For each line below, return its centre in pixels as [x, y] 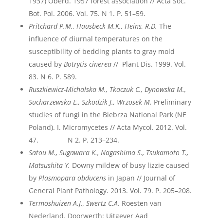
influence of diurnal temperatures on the [95, 39]
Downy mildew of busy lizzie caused [129, 165]
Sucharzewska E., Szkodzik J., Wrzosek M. [90, 102]
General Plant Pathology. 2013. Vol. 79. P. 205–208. [110, 191]
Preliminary [171, 102]
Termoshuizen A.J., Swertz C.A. [74, 203]
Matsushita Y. [49, 165]
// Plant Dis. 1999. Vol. [148, 64]
